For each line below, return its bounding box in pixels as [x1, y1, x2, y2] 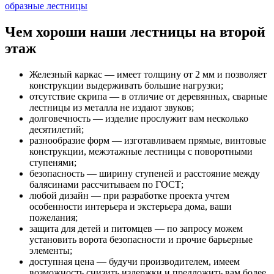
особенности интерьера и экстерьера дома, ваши [29, 201, 232, 212]
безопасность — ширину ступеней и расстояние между [29, 168, 260, 179]
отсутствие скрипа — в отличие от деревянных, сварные [29, 91, 267, 102]
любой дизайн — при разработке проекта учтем [29, 190, 229, 201]
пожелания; [29, 212, 78, 223]
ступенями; [29, 157, 76, 168]
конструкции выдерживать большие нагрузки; [29, 80, 223, 91]
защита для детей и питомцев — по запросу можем [29, 223, 243, 234]
